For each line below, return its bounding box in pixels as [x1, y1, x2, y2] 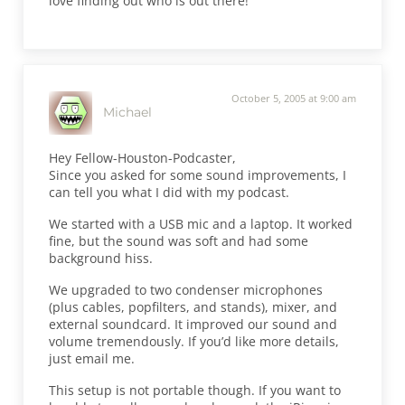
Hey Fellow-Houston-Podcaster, [49, 148, 237, 166]
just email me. [49, 349, 136, 367]
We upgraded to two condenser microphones [49, 280, 324, 298]
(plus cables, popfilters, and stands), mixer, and [49, 297, 338, 316]
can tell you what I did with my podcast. [49, 183, 290, 201]
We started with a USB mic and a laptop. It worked [49, 214, 353, 232]
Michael [103, 105, 153, 120]
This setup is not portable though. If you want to [49, 381, 342, 399]
